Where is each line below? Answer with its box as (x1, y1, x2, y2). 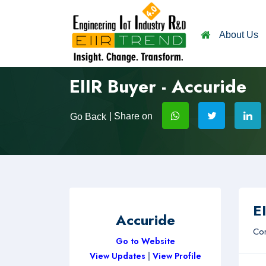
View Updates (89, 250, 148, 262)
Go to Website (115, 235, 175, 247)
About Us (219, 30, 258, 40)
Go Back (70, 111, 106, 122)
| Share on (107, 111, 153, 121)
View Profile (152, 250, 201, 262)
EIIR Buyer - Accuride (69, 74, 246, 99)
